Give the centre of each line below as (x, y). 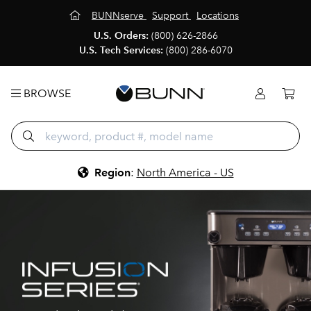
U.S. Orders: (121, 36)
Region (112, 173)
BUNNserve (118, 16)
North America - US (185, 173)
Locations (218, 16)
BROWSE (46, 93)
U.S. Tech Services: (121, 50)
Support (170, 16)
